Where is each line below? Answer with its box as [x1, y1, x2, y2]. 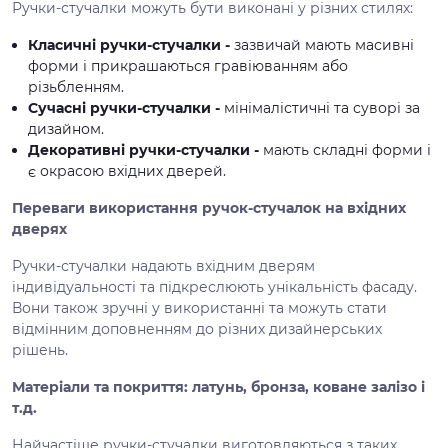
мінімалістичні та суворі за [224, 99, 420, 117]
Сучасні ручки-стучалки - [28, 99, 224, 117]
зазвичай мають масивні [234, 36, 414, 54]
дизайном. [28, 120, 104, 138]
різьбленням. [28, 78, 124, 96]
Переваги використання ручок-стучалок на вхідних [12, 199, 406, 217]
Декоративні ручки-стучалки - [28, 141, 263, 159]
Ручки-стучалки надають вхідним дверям [12, 257, 315, 275]
